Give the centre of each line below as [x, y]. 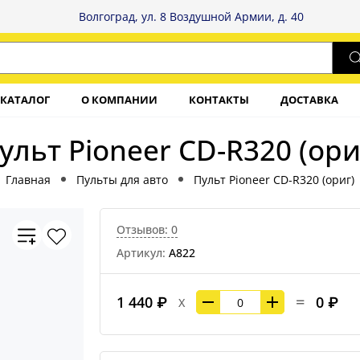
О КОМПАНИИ [119, 100]
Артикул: [143, 253]
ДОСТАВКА [309, 100]
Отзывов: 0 [147, 230]
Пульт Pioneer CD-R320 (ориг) [274, 179]
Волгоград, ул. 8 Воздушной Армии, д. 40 [191, 16]
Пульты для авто [122, 179]
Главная [28, 179]
